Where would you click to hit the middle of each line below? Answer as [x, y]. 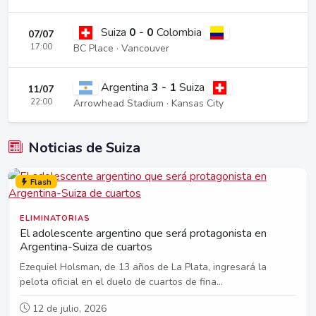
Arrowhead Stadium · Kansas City [148, 103]
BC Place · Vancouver [121, 48]
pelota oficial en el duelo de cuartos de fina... [121, 281]
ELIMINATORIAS [55, 218]
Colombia [181, 32]
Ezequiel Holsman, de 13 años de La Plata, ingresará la [143, 267]
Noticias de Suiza [84, 147]
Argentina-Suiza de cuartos [86, 247]
